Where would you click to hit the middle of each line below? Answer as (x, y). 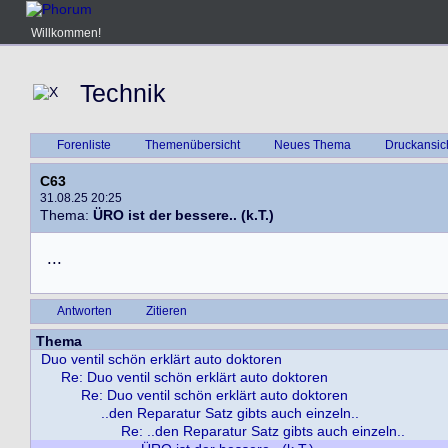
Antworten (84, 311)
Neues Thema (312, 145)
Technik (123, 93)
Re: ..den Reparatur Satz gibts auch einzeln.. (263, 431)
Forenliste (84, 145)
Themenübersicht (192, 145)
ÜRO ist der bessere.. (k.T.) (183, 215)
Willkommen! (66, 33)
